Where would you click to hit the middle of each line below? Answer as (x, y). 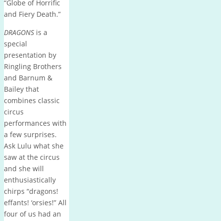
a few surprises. (30, 134)
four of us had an (33, 214)
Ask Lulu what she (34, 146)
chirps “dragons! (31, 191)
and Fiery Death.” (32, 14)
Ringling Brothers (33, 66)
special (16, 43)
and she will (24, 168)
